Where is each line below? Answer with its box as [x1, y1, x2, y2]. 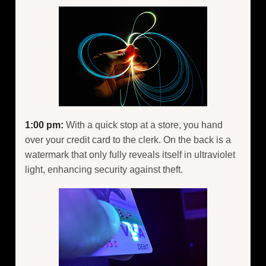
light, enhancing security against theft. [25, 164, 183, 175]
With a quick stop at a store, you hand [64, 119, 223, 130]
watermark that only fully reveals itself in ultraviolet [25, 149, 235, 160]
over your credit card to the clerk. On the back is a [25, 134, 231, 145]
